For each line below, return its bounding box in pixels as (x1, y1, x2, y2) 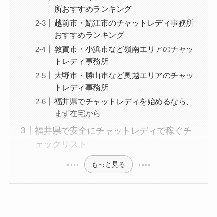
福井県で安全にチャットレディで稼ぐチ (34, 125, 192, 136)
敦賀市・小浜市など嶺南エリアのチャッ (54, 44, 194, 53)
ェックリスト (34, 139, 87, 149)
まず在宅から (54, 108, 101, 118)
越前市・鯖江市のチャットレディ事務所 (54, 18, 194, 27)
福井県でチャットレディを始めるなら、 (54, 96, 194, 106)
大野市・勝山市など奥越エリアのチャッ (54, 70, 194, 79)
